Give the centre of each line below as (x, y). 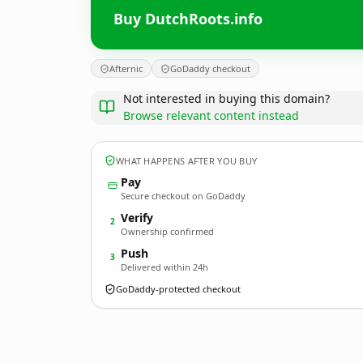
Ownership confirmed (167, 231)
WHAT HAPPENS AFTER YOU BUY (187, 160)
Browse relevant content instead (211, 115)
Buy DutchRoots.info (188, 18)
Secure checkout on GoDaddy (183, 196)
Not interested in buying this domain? (226, 98)
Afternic (126, 68)
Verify (137, 218)
